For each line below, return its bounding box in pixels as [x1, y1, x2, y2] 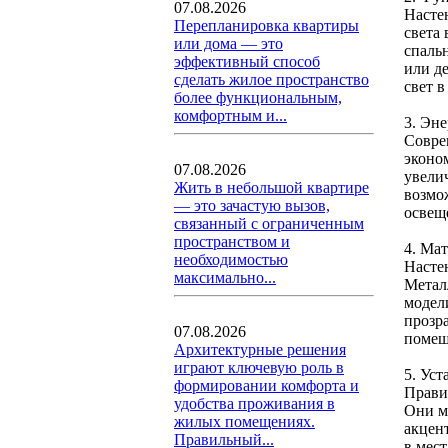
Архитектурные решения [174, 341, 346, 358]
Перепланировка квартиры [174, 17, 359, 34]
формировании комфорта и [174, 377, 359, 394]
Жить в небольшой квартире [174, 179, 369, 196]
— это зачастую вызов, [174, 197, 330, 214]
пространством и [174, 233, 290, 250]
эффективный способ [174, 53, 320, 70]
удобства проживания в [174, 395, 335, 412]
